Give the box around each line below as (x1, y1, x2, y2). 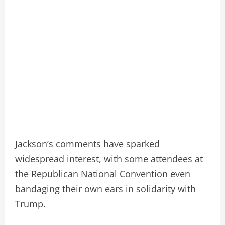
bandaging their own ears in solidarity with (15, 182, 196, 195)
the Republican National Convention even (15, 167, 190, 180)
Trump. (15, 197, 46, 210)
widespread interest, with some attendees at (15, 152, 203, 165)
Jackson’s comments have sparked (15, 137, 160, 150)
